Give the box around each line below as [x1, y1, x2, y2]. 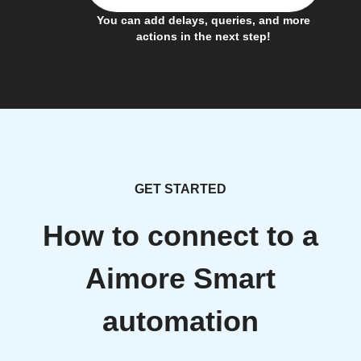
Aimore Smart [85, 263, 276, 295]
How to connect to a [43, 220, 318, 252]
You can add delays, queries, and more [96, 14, 310, 27]
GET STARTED [135, 182, 226, 196]
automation [102, 305, 259, 338]
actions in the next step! [135, 30, 271, 43]
